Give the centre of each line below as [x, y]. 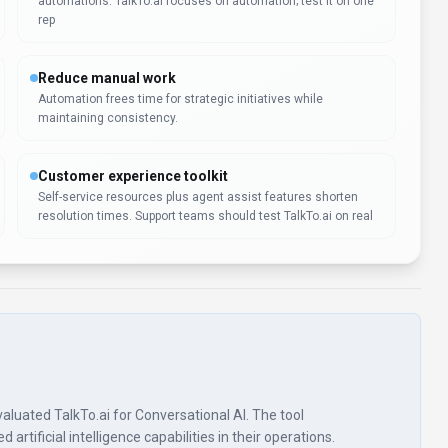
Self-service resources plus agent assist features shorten [197, 197]
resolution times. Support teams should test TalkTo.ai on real [205, 216]
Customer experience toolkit [132, 176]
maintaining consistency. [107, 118]
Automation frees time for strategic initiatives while [180, 99]
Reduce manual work [106, 78]
